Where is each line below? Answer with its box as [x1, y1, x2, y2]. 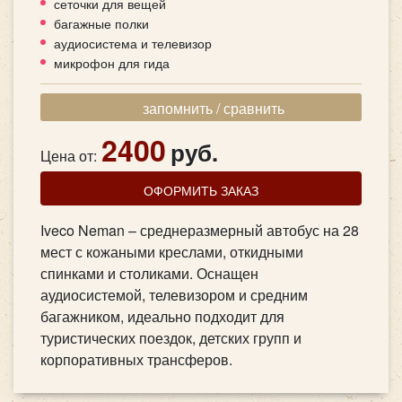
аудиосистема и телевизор [54, 33, 212, 53]
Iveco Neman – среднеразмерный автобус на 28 [40, 219, 359, 240]
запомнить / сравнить [142, 97, 284, 118]
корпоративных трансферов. [40, 348, 232, 370]
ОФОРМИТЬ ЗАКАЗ [144, 179, 258, 199]
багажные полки [54, 13, 149, 33]
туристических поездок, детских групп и [40, 327, 301, 348]
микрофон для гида [54, 53, 170, 73]
